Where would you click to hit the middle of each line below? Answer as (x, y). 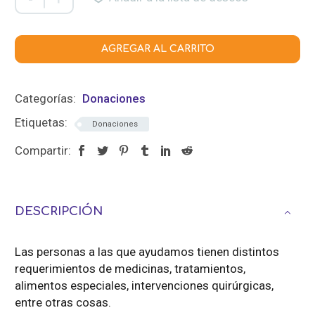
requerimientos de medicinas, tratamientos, (130, 269)
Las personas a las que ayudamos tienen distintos (147, 252)
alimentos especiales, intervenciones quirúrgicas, (144, 286)
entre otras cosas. (63, 303)
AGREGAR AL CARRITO (157, 49)
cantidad (39, 28)
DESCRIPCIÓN (59, 212)
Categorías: (47, 99)
